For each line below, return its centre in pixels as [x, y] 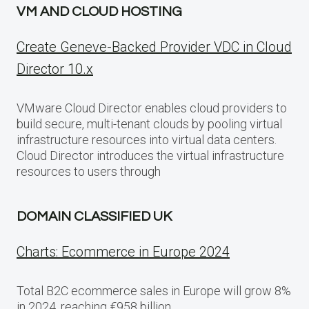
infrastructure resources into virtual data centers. [147, 140]
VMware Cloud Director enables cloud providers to [152, 108]
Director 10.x [55, 69]
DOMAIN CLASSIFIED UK [94, 217]
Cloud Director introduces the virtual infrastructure [150, 156]
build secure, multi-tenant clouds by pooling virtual [149, 124]
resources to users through [89, 172]
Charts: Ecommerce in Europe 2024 [123, 252]
